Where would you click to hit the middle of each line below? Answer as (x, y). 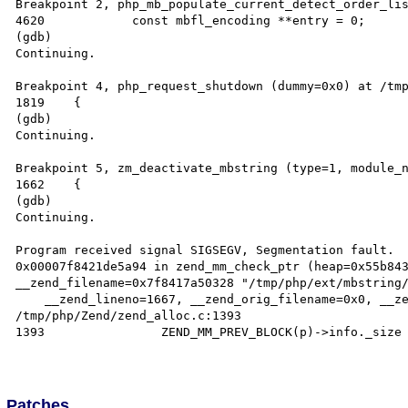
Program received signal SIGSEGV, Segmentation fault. (205, 250)
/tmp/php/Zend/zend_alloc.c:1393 (129, 315)
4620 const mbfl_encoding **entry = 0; (31, 20)
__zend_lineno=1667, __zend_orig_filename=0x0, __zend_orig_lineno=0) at (31, 299)
